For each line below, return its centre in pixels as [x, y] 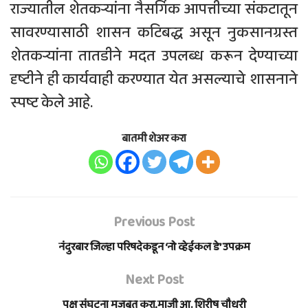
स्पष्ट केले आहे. [52, 103]
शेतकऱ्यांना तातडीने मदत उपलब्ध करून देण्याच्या [154, 56]
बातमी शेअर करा [154, 138]
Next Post [154, 279]
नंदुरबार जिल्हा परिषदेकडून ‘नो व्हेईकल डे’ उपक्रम [154, 247]
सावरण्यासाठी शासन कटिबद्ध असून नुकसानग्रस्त [154, 33]
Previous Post [154, 222]
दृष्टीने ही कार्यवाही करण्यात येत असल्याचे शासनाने [154, 79]
